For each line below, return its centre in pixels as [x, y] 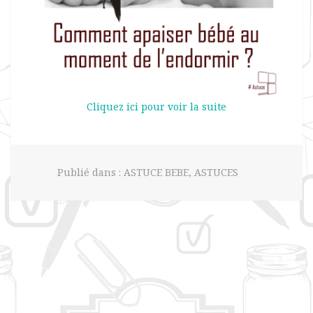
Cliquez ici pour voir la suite [156, 107]
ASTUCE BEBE [156, 172]
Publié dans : [90, 172]
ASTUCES [216, 172]
